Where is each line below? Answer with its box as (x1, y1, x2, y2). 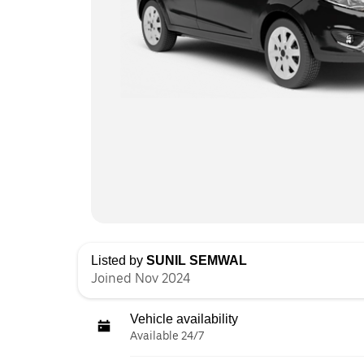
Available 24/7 (130, 328, 204, 342)
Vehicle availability (130, 311, 238, 326)
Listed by (91, 253, 146, 267)
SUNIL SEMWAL (146, 253, 247, 267)
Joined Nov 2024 (91, 270, 190, 286)
